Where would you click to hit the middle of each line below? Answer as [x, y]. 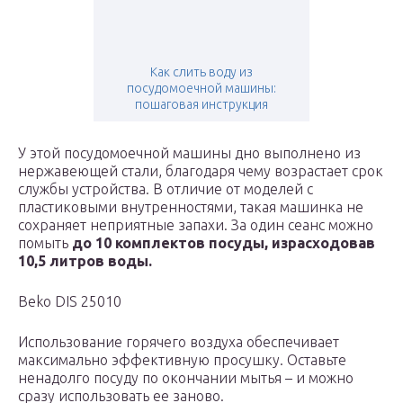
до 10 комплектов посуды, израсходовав [224, 243]
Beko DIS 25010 [70, 302]
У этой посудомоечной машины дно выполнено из [189, 153]
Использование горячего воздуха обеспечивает [179, 342]
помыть [45, 243]
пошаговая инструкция [201, 105]
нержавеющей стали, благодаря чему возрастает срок [201, 171]
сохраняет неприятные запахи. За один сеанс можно [196, 225]
